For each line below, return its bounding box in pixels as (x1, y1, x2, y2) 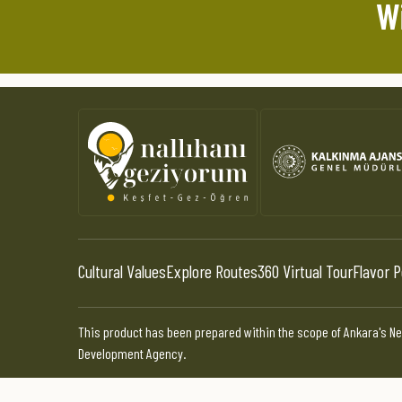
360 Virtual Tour (258, 259, 353, 282)
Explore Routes (166, 259, 258, 282)
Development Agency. (78, 344, 186, 362)
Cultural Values (78, 259, 166, 282)
